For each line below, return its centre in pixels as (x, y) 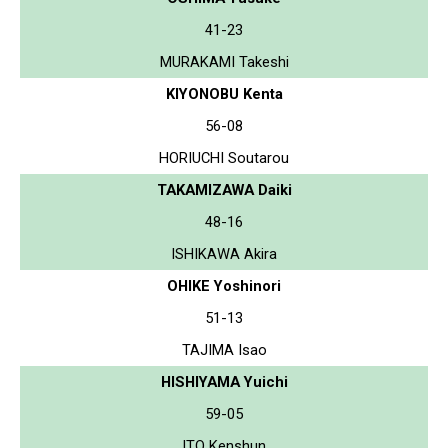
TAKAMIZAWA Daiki (224, 189)
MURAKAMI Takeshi (224, 61)
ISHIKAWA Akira (224, 253)
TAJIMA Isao (224, 349)
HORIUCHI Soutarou (224, 157)
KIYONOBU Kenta (224, 93)
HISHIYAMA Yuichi (224, 381)
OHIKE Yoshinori (224, 285)
